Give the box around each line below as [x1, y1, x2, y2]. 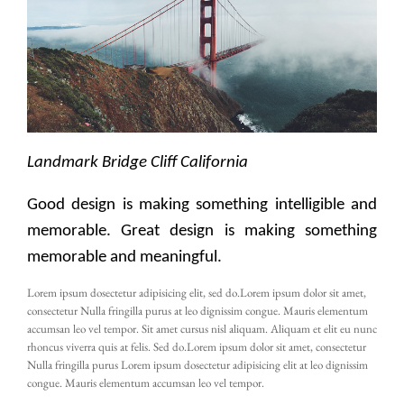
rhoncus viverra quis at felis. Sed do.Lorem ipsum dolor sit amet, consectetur [27, 339, 366, 355]
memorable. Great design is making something [27, 223, 377, 241]
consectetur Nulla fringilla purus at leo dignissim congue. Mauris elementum [27, 303, 368, 319]
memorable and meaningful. [27, 249, 222, 267]
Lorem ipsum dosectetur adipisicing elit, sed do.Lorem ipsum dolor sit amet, [27, 285, 366, 301]
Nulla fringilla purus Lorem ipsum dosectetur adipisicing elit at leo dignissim [27, 357, 368, 373]
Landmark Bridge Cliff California [27, 154, 248, 172]
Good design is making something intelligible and [27, 197, 377, 215]
